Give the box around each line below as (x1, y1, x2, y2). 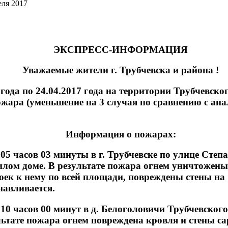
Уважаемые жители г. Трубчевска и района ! (22, 65, 219, 76)
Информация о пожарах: (65, 128, 176, 139)
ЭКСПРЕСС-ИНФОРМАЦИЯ (53, 44, 188, 55)
